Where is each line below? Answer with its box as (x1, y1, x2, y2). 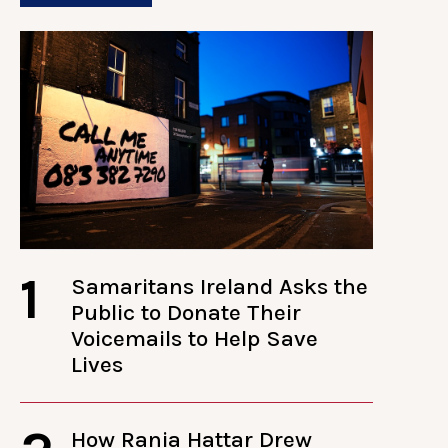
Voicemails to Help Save (71, 324, 319, 352)
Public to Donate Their (71, 298, 302, 326)
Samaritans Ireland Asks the (71, 272, 369, 300)
